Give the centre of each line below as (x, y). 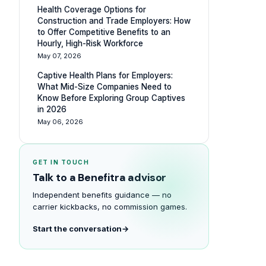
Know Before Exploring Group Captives (111, 98)
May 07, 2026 (59, 56)
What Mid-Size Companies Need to (104, 87)
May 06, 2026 (60, 122)
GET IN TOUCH (61, 162)
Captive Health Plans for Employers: (105, 75)
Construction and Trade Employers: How (114, 21)
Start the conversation (77, 229)
